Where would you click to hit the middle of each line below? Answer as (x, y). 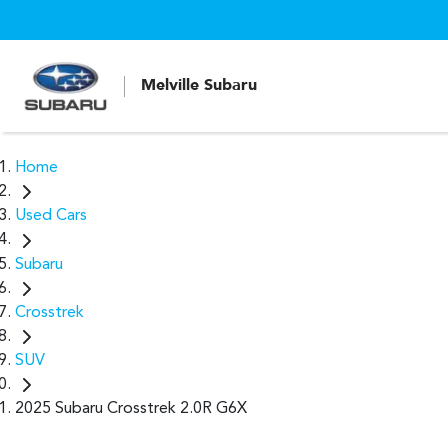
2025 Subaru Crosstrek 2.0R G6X (131, 409)
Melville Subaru (199, 85)
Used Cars (51, 216)
